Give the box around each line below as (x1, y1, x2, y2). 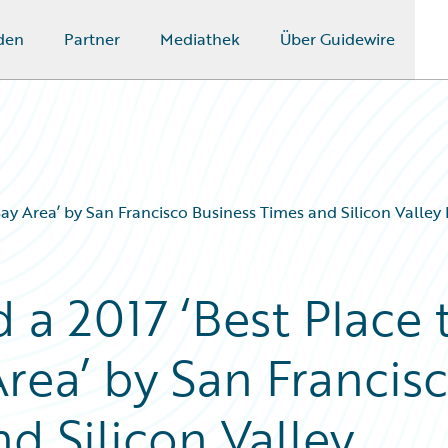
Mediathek (159, 27, 240, 51)
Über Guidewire (279, 27, 395, 51)
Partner (63, 27, 120, 51)
